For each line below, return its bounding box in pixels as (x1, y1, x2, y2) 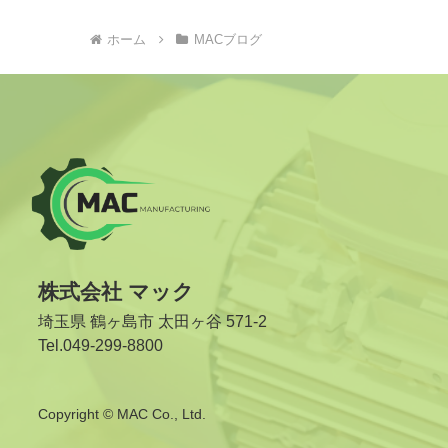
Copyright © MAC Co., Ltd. (38, 405, 206, 422)
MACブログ (193, 31, 262, 47)
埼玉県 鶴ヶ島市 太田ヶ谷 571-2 (38, 313, 267, 331)
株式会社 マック (38, 280, 194, 304)
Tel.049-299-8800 (38, 337, 163, 355)
